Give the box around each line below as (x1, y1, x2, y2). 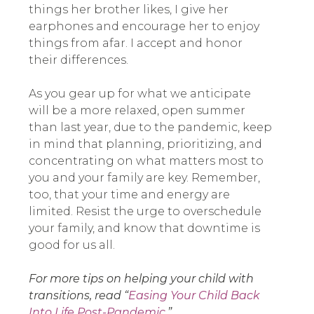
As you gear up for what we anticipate (28, 87, 251, 101)
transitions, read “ (28, 289, 128, 303)
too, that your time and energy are (28, 188, 230, 202)
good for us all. (28, 238, 115, 252)
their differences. (28, 53, 128, 67)
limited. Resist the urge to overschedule (28, 205, 261, 219)
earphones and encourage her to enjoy (28, 20, 259, 34)
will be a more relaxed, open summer (28, 104, 245, 118)
